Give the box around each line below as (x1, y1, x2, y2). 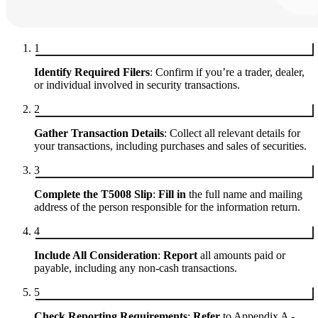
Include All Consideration (34, 249, 158, 262)
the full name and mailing (186, 188, 302, 201)
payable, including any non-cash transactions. (34, 262, 237, 275)
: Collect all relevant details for (164, 127, 300, 140)
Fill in (158, 188, 186, 201)
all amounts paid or (197, 249, 285, 262)
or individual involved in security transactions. (34, 79, 240, 92)
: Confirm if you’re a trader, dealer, (150, 66, 305, 79)
